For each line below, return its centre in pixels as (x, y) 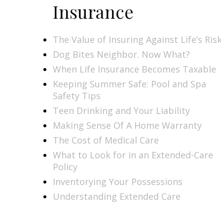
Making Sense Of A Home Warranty (127, 125)
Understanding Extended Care (117, 196)
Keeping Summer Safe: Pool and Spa (129, 84)
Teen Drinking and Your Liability (121, 110)
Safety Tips (77, 95)
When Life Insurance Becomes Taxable (134, 69)
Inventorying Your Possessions (118, 181)
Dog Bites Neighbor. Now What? (121, 54)
